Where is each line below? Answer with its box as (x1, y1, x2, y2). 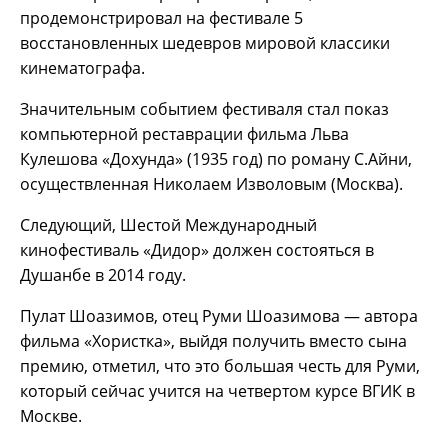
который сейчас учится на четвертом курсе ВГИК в (20, 379, 415, 402)
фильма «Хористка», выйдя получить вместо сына (20, 329, 407, 352)
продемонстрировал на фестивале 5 (20, 6, 303, 29)
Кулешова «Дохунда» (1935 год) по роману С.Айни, (20, 147, 412, 170)
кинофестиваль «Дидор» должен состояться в (20, 238, 374, 261)
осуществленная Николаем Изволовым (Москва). (20, 172, 403, 195)
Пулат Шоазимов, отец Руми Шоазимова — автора (20, 304, 418, 327)
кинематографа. (20, 56, 145, 79)
